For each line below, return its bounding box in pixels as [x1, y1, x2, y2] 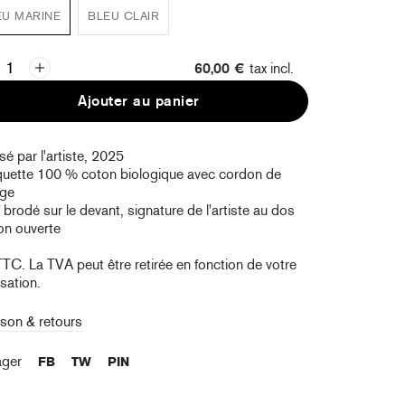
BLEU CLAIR [88, 7, 160, 24]
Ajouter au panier [78, 91, 200, 110]
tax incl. [249, 58, 294, 78]
